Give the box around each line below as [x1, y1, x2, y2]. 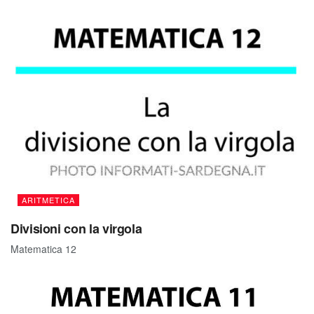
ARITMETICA [22, 194, 75, 206]
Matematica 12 [11, 242, 76, 257]
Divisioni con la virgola [11, 219, 142, 238]
